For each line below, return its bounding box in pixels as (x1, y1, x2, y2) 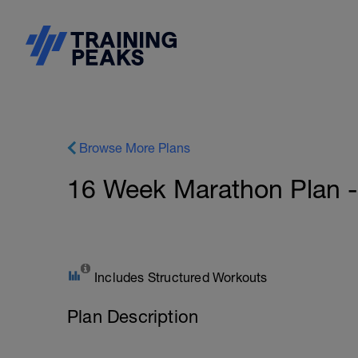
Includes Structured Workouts (94, 270, 268, 284)
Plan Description (67, 306, 199, 327)
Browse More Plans (79, 141, 190, 155)
